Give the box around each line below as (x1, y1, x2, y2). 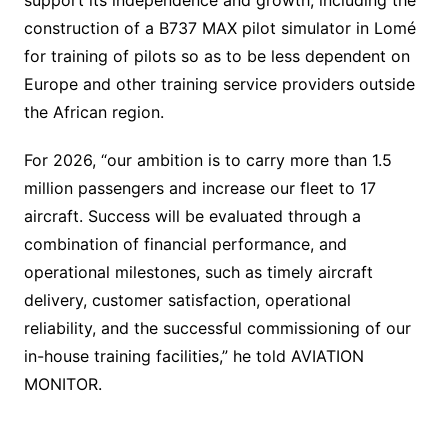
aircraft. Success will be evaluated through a (23, 205, 361, 226)
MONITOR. (23, 373, 102, 394)
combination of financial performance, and (23, 233, 347, 254)
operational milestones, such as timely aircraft (23, 261, 373, 282)
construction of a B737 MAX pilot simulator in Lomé (23, 17, 416, 38)
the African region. (23, 101, 164, 122)
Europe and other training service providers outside (23, 73, 415, 94)
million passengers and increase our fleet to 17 (23, 177, 376, 198)
